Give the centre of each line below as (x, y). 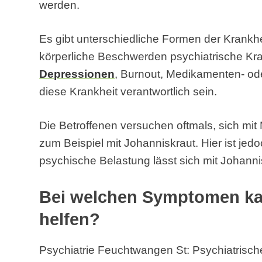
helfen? (70, 220)
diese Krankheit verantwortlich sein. (128, 91)
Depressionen (77, 74)
